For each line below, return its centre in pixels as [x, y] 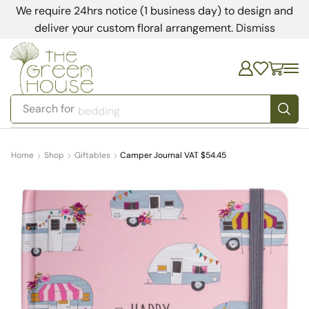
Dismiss [255, 28]
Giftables [92, 156]
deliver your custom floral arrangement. [135, 28]
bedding [99, 109]
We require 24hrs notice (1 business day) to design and [154, 11]
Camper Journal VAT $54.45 [173, 156]
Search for [49, 109]
